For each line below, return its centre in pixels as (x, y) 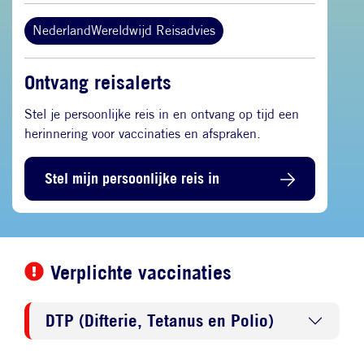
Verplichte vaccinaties (141, 272)
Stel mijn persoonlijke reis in (132, 178)
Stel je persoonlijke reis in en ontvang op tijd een (162, 114)
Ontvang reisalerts (98, 82)
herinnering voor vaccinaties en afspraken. (143, 133)
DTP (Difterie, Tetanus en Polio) (160, 320)
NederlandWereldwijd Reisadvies (124, 31)
